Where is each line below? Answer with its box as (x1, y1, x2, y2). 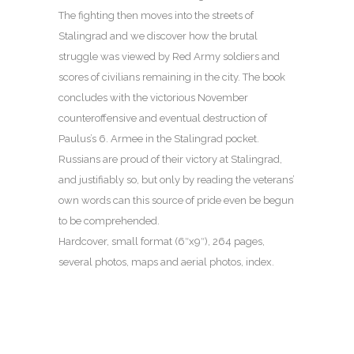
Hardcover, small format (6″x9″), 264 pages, (58, 235, 265, 248)
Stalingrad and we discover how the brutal (58, 30, 258, 43)
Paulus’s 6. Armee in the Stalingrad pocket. (58, 133, 259, 145)
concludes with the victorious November (58, 92, 248, 104)
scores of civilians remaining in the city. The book (58, 71, 285, 84)
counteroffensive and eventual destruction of (58, 112, 267, 125)
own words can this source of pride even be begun (58, 194, 294, 207)
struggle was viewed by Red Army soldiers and (58, 51, 280, 63)
